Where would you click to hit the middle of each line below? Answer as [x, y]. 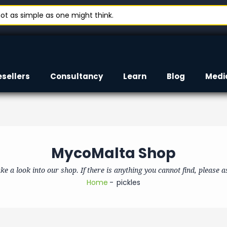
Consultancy [77, 76]
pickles [128, 182]
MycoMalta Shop [113, 153]
